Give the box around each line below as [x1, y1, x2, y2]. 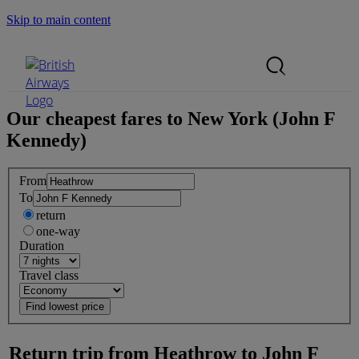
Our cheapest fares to [6, 107, 188, 129]
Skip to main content [6, 13, 111, 26]
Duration [19, 239, 64, 253]
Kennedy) [6, 129, 87, 151]
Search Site [6, 40, 71, 58]
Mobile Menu [150, 40, 209, 52]
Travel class [19, 268, 79, 283]
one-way [36, 224, 80, 239]
